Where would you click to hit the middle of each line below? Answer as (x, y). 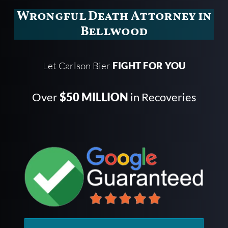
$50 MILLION (94, 97)
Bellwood (114, 32)
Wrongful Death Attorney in (114, 17)
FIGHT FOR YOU (149, 66)
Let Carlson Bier (77, 66)
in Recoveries (162, 97)
